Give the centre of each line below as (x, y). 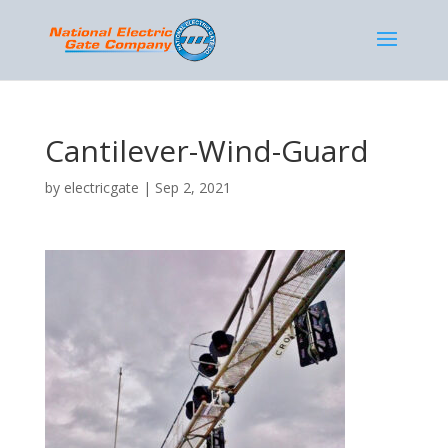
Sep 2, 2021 (192, 187)
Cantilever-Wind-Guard (206, 150)
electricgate (101, 187)
